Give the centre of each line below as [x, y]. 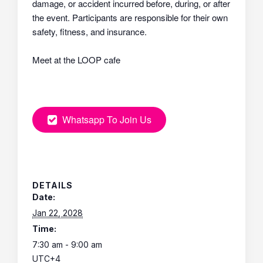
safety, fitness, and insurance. [90, 31]
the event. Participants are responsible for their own [130, 17]
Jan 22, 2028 [58, 213]
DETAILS [53, 185]
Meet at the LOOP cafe [76, 59]
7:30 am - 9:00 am [67, 244]
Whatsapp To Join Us [107, 119]
